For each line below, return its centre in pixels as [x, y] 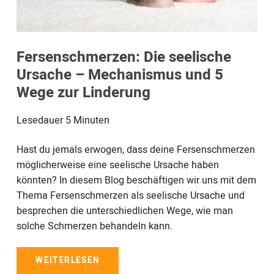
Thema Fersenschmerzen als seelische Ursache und [130, 195]
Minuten [91, 120]
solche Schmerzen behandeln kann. [94, 226]
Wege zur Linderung [83, 93]
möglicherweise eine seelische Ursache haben [117, 165]
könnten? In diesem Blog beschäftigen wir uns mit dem [136, 180]
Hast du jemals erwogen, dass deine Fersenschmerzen [135, 150]
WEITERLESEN [68, 261]
